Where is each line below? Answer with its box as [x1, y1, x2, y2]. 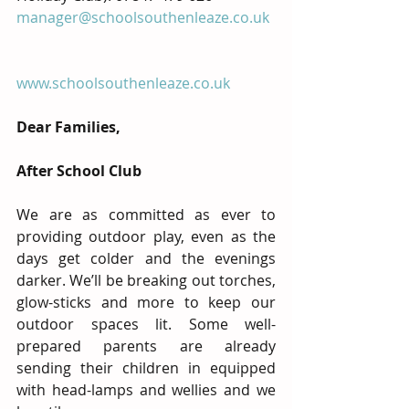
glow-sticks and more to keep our [16, 292, 276, 312]
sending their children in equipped [16, 358, 276, 378]
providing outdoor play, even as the [16, 226, 276, 246]
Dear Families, [16, 117, 121, 137]
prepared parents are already [16, 336, 276, 356]
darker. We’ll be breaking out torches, [16, 270, 276, 290]
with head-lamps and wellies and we [16, 380, 276, 400]
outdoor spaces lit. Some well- [16, 314, 276, 334]
